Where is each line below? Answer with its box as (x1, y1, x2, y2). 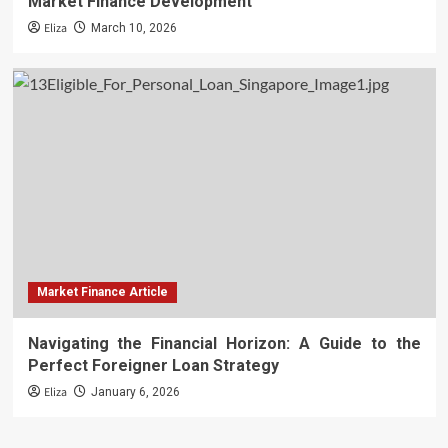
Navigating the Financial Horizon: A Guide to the (27, 334, 421, 354)
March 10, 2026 (90, 21, 177, 36)
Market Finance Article (36, 285, 168, 300)
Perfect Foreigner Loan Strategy (27, 356, 279, 376)
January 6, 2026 (90, 385, 180, 400)
